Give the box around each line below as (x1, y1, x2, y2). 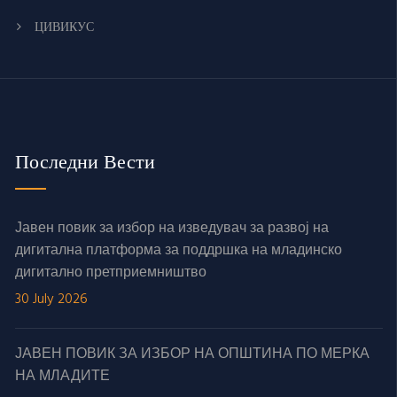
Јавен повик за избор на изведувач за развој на (15, 216, 329, 240)
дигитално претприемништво (15, 261, 206, 284)
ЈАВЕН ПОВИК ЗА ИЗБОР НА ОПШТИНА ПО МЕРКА (15, 342, 370, 366)
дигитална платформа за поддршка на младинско (15, 238, 342, 262)
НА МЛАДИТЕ (15, 364, 110, 388)
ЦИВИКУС (35, 18, 94, 36)
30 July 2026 (15, 287, 88, 311)
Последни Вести (15, 148, 155, 176)
